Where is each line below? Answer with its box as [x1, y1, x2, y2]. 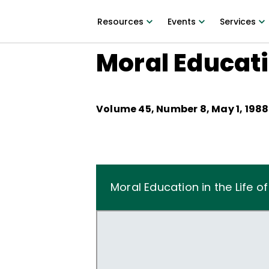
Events [167, 16, 196, 28]
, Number [151, 102, 200, 116]
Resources [97, 16, 144, 28]
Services [219, 16, 256, 28]
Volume [96, 102, 139, 116]
